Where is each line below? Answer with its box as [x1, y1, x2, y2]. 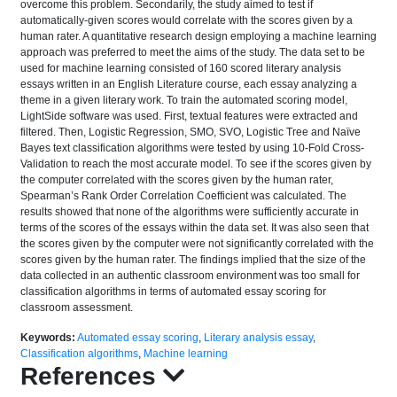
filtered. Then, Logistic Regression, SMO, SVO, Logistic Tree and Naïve [20, 126, 361, 138]
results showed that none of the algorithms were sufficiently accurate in [20, 206, 359, 218]
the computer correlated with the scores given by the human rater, [20, 174, 333, 186]
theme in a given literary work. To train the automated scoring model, [20, 94, 347, 106]
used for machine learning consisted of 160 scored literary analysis [20, 62, 341, 74]
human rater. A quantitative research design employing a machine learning [20, 30, 377, 43]
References [20, 362, 163, 390]
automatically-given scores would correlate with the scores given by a [20, 14, 353, 27]
